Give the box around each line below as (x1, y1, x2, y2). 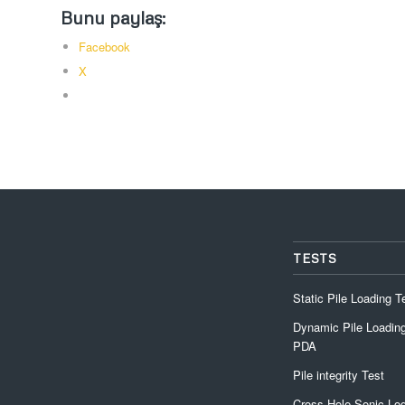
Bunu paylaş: (61, 5, 166, 28)
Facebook (79, 37, 130, 55)
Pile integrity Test (292, 365, 384, 383)
